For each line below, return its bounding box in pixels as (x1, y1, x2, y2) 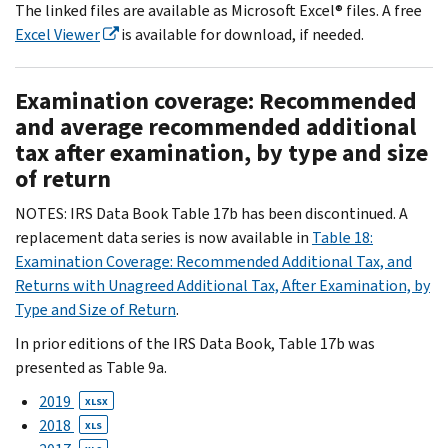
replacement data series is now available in (15, 226, 312, 248)
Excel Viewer (15, 23, 100, 45)
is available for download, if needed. (118, 23, 364, 45)
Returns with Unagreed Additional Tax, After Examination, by (15, 274, 430, 296)
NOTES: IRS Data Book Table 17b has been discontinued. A (15, 202, 408, 224)
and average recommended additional (15, 110, 416, 143)
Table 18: (312, 226, 373, 248)
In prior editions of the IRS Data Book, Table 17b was (15, 332, 375, 354)
